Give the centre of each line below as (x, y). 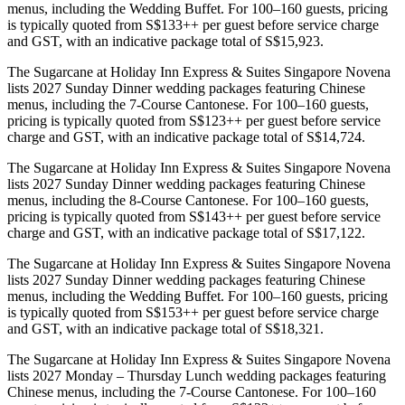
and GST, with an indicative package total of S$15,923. (165, 41)
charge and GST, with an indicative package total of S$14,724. (186, 137)
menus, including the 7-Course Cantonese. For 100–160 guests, (188, 104)
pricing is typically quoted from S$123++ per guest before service (194, 120)
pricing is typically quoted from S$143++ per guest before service (194, 216)
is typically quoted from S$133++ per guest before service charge (193, 24)
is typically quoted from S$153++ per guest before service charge (193, 312)
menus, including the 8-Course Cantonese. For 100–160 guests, (188, 200)
